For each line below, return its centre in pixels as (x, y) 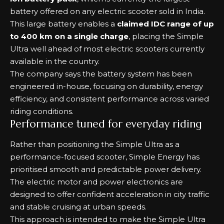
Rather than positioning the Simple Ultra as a (95, 144)
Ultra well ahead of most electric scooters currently (107, 49)
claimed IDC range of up (165, 24)
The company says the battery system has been (101, 74)
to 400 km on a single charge (69, 36)
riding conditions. (42, 111)
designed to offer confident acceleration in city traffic (110, 194)
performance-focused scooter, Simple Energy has (105, 156)
